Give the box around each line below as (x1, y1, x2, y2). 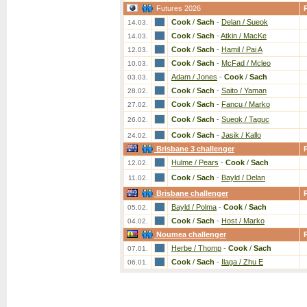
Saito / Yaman (221, 86, 267, 95)
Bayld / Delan (221, 173, 265, 182)
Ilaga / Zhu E (221, 258, 263, 266)
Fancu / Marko (221, 100, 270, 108)
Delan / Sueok (221, 18, 268, 26)
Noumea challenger (156, 230, 226, 238)
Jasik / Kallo (221, 131, 261, 139)
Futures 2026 (156, 4, 201, 12)
